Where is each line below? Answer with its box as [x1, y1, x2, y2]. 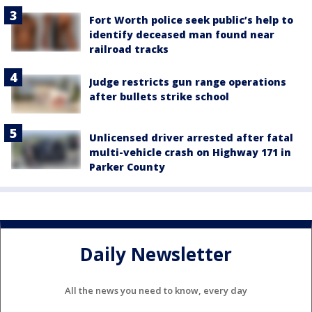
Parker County [89, 159, 165, 173]
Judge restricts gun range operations [89, 75, 286, 88]
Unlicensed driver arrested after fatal [89, 130, 293, 144]
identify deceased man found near [89, 27, 274, 41]
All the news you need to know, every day [65, 283, 247, 297]
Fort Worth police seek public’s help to [89, 13, 293, 26]
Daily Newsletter [80, 242, 232, 267]
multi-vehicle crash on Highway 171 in [89, 145, 291, 159]
